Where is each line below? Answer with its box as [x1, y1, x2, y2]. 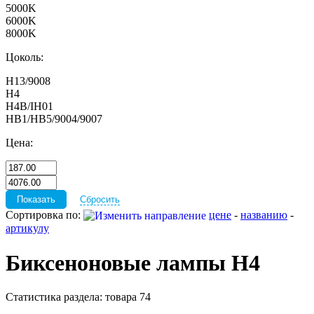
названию [240, 209, 287, 221]
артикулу [6, 222, 49, 235]
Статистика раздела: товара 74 [6, 291, 151, 303]
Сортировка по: [6, 209, 83, 221]
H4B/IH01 [6, 100, 53, 112]
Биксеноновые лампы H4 [6, 250, 260, 275]
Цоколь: [6, 51, 43, 63]
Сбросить [80, 194, 120, 205]
